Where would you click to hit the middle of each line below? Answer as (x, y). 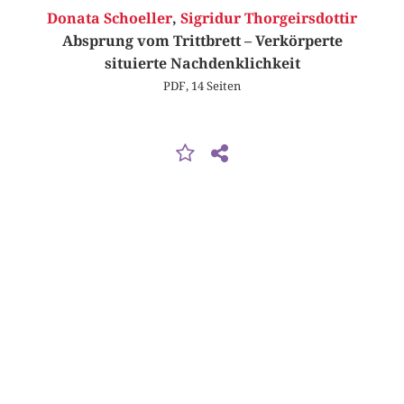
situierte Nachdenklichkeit (202, 64)
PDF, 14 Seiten (202, 86)
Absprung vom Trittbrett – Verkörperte (202, 41)
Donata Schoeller (110, 19)
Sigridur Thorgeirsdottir (269, 19)
